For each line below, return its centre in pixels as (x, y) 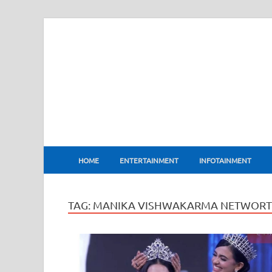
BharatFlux (128, 144)
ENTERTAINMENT (149, 160)
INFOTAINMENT (225, 160)
